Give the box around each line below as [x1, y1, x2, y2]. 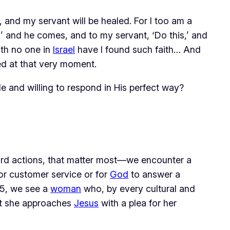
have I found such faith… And [75, 44, 201, 55]
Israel [53, 44, 75, 55]
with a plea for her [99, 198, 177, 209]
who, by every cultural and [81, 183, 195, 195]
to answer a [128, 169, 180, 180]
